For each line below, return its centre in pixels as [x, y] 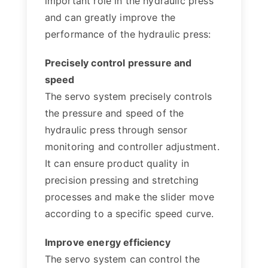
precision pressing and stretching [122, 180]
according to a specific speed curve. [129, 214]
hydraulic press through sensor [116, 130]
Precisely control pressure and [118, 63]
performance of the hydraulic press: [128, 34]
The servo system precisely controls [128, 96]
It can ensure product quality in [117, 163]
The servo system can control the [122, 259]
